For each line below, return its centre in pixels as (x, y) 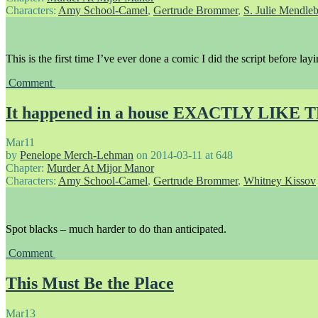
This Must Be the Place (90, 284)
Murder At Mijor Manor (100, 168)
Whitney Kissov (280, 181)
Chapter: (26, 168)
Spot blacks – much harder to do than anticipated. (116, 229)
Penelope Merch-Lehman (77, 155)
